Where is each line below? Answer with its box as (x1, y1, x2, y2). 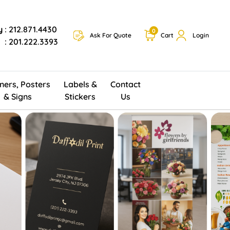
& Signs (3, 91, 32, 102)
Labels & (63, 79, 97, 89)
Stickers (65, 91, 96, 102)
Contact (110, 79, 141, 89)
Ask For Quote (89, 31, 131, 40)
